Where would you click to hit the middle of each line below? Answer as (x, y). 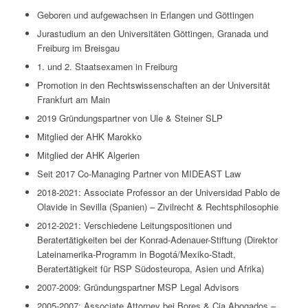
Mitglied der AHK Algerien (88, 155)
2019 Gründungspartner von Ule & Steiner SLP (130, 118)
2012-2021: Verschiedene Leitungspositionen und (134, 225)
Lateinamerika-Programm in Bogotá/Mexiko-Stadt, (136, 254)
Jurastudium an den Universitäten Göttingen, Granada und (152, 34)
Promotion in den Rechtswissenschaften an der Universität (153, 85)
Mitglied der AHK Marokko (89, 137)
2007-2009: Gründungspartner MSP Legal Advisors (138, 287)
